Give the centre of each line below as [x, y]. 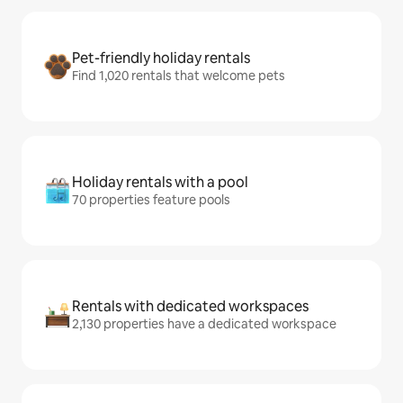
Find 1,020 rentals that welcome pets [179, 76]
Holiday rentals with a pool [160, 183]
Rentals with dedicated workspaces [190, 307]
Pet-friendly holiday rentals [161, 58]
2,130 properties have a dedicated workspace [204, 324]
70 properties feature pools [151, 200]
